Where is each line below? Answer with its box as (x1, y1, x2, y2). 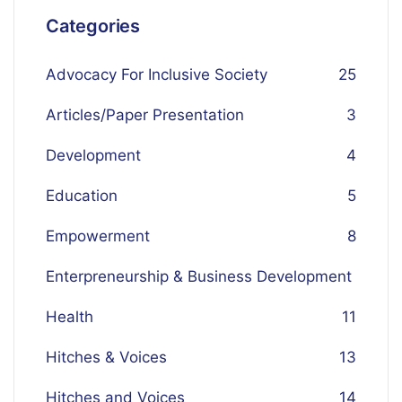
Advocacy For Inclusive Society (46, 66, 267, 83)
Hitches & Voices (46, 348, 167, 366)
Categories (46, 15, 140, 37)
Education (46, 187, 118, 205)
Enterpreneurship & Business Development (46, 267, 352, 285)
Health (46, 308, 93, 326)
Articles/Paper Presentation (46, 106, 244, 124)
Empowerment (46, 227, 150, 245)
